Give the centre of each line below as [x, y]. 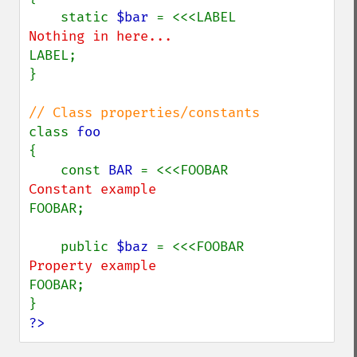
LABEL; [53, 55]
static [88, 17]
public [88, 247]
